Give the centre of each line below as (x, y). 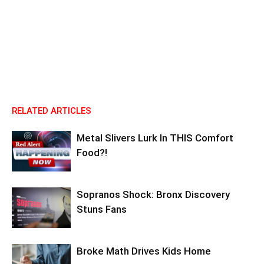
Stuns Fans (102, 209)
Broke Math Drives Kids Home (144, 251)
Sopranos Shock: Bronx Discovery (153, 194)
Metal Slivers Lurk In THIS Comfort (155, 138)
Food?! (92, 153)
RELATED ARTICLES (52, 111)
